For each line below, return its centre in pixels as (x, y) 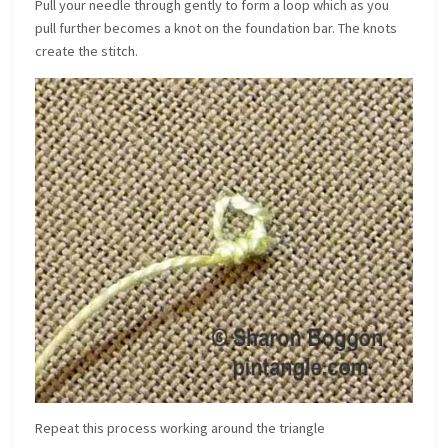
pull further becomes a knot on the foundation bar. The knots (216, 28)
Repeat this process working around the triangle (180, 428)
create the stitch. (87, 51)
